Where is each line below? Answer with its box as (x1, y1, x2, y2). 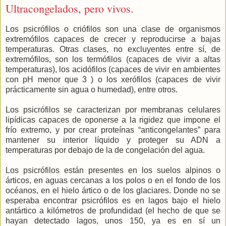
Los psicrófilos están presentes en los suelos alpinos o (6, 166, 220, 175)
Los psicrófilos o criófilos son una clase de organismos (6, 25, 220, 34)
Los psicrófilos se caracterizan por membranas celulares (6, 105, 220, 115)
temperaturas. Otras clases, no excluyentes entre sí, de (6, 45, 220, 54)
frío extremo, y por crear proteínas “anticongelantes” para (6, 126, 220, 135)
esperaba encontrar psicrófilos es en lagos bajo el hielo (6, 196, 220, 205)
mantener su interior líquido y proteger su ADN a (6, 136, 220, 145)
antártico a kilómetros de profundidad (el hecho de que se (6, 206, 220, 215)
